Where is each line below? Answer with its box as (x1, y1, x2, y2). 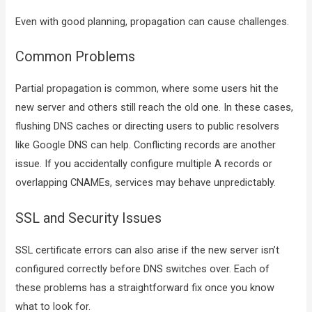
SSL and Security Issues (15, 209, 162, 226)
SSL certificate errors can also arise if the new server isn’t (15, 243, 280, 256)
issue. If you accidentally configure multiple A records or (15, 157, 273, 171)
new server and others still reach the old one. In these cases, (15, 101, 294, 114)
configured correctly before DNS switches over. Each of (15, 262, 270, 275)
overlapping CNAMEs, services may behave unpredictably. (15, 176, 276, 189)
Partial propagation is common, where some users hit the (15, 82, 279, 95)
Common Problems (15, 48, 136, 65)
